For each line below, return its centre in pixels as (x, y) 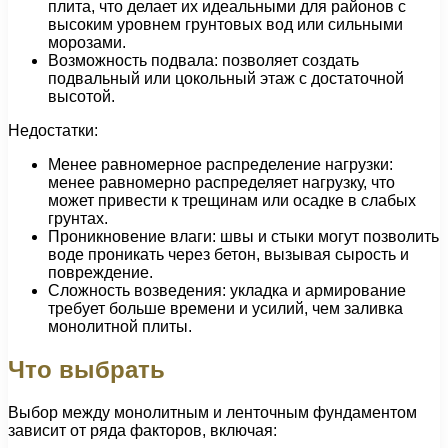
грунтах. (78, 218)
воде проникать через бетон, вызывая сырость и (228, 254)
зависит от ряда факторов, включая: (142, 430)
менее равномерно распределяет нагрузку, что (221, 182)
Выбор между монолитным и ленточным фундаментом (212, 412)
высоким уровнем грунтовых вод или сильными (225, 24)
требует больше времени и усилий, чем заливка (225, 308)
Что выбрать (86, 369)
